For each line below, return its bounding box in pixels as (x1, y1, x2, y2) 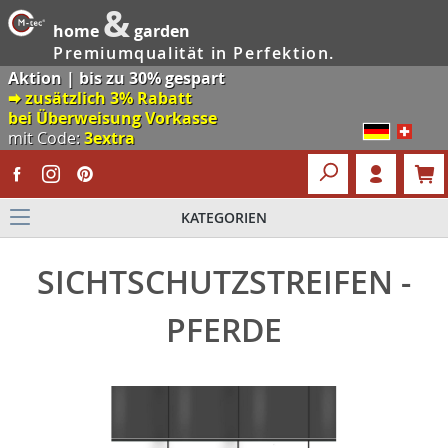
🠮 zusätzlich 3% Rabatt (8, 87, 192, 109)
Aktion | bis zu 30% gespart (8, 67, 225, 89)
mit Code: (8, 127, 84, 149)
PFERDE (166, 308, 282, 352)
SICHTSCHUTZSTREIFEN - (37, 260, 411, 304)
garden (130, 19, 190, 42)
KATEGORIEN (181, 208, 267, 227)
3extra (84, 127, 135, 149)
